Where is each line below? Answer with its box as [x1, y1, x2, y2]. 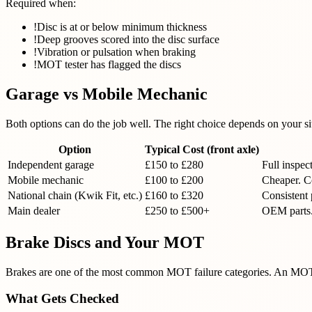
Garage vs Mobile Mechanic [6, 84, 208, 103]
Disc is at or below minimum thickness [37, 20, 207, 33]
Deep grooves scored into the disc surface [37, 33, 219, 45]
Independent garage [8, 158, 94, 171]
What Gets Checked [6, 291, 119, 306]
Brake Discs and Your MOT [6, 233, 204, 251]
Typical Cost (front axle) [145, 143, 259, 155]
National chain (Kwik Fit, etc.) [8, 189, 142, 201]
